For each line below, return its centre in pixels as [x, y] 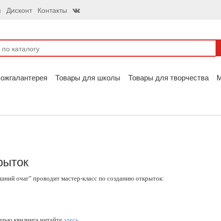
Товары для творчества [168, 77]
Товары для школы [88, 77]
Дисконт [19, 10]
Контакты [52, 10]
